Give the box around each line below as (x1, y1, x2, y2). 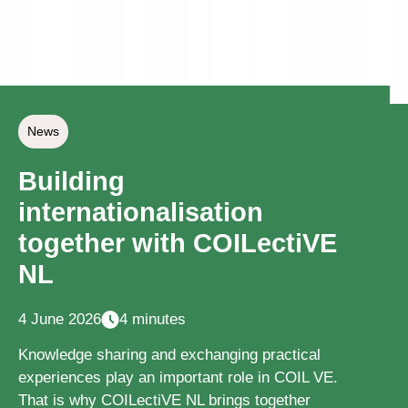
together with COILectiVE (18, 229, 337, 259)
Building (18, 167, 125, 197)
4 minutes (119, 310, 186, 328)
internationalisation (18, 198, 263, 228)
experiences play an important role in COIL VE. (18, 368, 338, 386)
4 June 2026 (18, 310, 101, 328)
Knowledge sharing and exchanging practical (18, 345, 321, 363)
